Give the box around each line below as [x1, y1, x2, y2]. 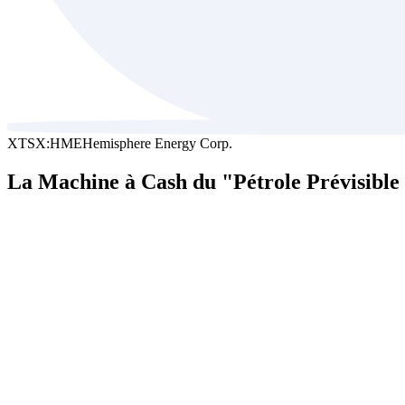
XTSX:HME [7, 136, 82, 151]
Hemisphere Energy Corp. [82, 136, 232, 151]
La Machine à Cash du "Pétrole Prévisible [7, 169, 400, 193]
